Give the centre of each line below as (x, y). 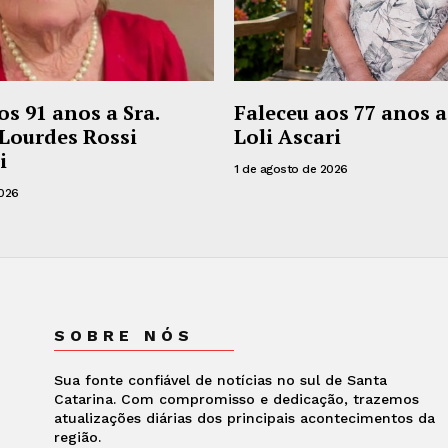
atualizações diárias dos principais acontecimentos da (244, 417)
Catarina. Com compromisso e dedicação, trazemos (236, 398)
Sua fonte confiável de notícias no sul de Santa (220, 379)
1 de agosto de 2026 (291, 168)
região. (77, 436)
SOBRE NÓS (123, 335)
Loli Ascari (287, 136)
